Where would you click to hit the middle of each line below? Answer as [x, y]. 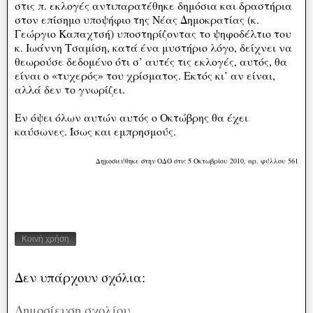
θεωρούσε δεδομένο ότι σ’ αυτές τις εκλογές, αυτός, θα [151, 61]
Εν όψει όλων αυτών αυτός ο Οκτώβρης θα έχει [131, 117]
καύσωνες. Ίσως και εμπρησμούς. [95, 131]
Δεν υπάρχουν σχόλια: [80, 277]
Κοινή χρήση [45, 239]
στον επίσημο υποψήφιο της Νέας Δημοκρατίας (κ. [137, 19]
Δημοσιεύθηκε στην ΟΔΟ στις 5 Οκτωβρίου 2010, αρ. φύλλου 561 [197, 160]
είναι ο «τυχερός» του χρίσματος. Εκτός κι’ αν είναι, [145, 75]
